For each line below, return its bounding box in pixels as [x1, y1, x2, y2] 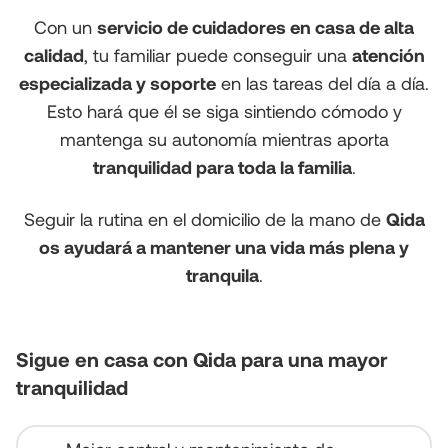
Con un [34, 16, 97, 38]
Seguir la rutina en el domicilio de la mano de [23, 208, 386, 230]
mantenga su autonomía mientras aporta [59, 128, 389, 150]
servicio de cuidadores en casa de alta [97, 16, 414, 38]
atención [351, 44, 425, 66]
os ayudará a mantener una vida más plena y [39, 236, 409, 258]
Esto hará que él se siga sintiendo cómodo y [46, 100, 402, 122]
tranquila [185, 264, 259, 286]
